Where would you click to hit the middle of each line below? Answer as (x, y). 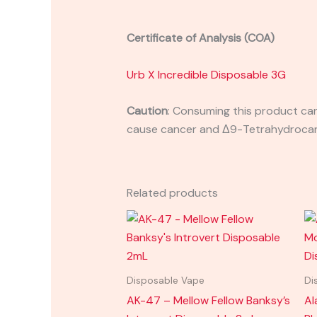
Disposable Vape (165, 281)
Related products (172, 193)
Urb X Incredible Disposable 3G (206, 74)
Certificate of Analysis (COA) (200, 38)
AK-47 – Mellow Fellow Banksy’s (208, 300)
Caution (147, 111)
